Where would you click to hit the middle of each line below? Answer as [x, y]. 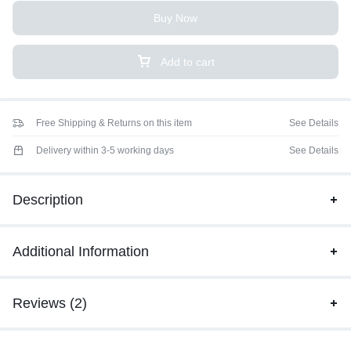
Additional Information [81, 251]
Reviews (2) [50, 303]
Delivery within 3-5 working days [105, 151]
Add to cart [188, 62]
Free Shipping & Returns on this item [114, 123]
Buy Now [175, 18]
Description [48, 199]
